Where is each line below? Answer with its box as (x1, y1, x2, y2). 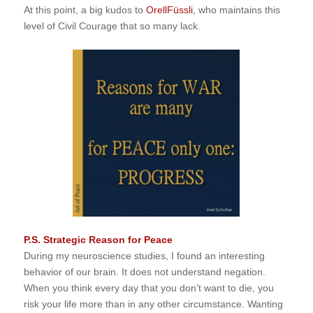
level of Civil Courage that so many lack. (23, 20, 201, 31)
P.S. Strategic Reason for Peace (23, 233, 173, 245)
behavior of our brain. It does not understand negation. (23, 265, 265, 277)
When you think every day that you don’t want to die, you (23, 282, 274, 293)
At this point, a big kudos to (23, 3, 146, 15)
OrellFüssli (145, 3, 193, 15)
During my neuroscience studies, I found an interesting (23, 249, 265, 261)
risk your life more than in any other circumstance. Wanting (23, 298, 283, 310)
